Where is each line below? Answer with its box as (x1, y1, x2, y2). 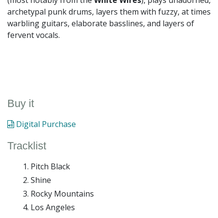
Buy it (7, 97, 34, 110)
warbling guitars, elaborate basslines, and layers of (7, 18, 194, 29)
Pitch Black (31, 161, 70, 172)
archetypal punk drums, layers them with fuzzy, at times (7, 6, 211, 18)
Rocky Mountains (31, 188, 94, 199)
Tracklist (7, 139, 46, 152)
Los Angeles (31, 201, 75, 213)
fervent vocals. (7, 30, 60, 41)
